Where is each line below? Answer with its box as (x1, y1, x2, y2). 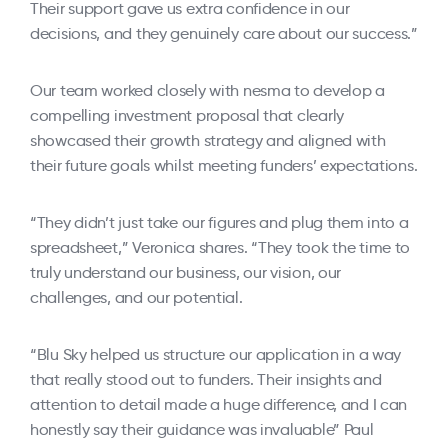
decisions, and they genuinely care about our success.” (30, 24, 418, 43)
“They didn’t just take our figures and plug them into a (30, 213, 409, 232)
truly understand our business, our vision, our (30, 263, 342, 282)
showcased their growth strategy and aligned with (30, 131, 386, 150)
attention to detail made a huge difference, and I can (30, 395, 408, 414)
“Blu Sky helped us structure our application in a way (30, 345, 402, 364)
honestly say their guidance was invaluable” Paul (30, 420, 374, 439)
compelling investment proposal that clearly (30, 106, 344, 125)
